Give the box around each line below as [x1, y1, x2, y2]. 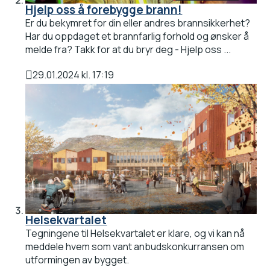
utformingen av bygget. [25, 253, 135, 266]
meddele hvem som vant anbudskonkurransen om [25, 239, 245, 253]
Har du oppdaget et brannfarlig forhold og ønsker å [25, 30, 250, 43]
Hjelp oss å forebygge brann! [25, 2, 183, 18]
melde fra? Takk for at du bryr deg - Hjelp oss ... [25, 43, 231, 57]
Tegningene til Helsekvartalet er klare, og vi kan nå [25, 226, 245, 240]
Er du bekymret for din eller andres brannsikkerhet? [25, 16, 251, 30]
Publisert [25, 76, 67, 90]
